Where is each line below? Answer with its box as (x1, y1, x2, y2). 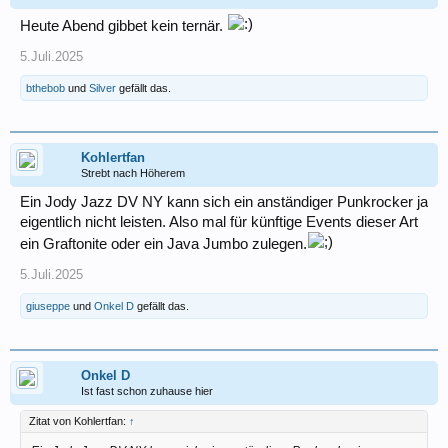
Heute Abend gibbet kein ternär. (20, 18, 227, 35)
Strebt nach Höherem (81, 167, 185, 180)
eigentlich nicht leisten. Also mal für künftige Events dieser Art (20, 214, 418, 231)
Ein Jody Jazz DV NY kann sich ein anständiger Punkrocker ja (20, 194, 428, 211)
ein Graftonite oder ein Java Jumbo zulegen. (20, 236, 307, 253)
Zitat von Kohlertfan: (29, 415, 129, 428)
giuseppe (26, 300, 70, 313)
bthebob (26, 82, 65, 95)
